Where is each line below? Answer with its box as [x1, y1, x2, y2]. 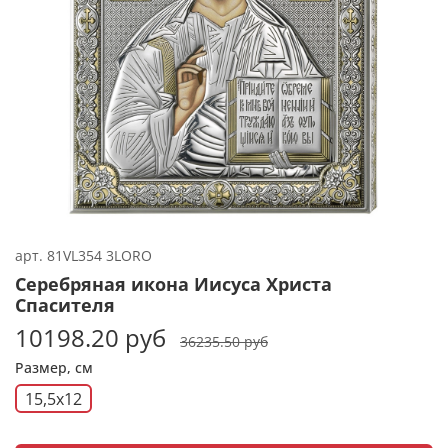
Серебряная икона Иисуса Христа [15, 271, 332, 296]
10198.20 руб [15, 320, 166, 354]
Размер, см [15, 357, 93, 377]
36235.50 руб [180, 331, 268, 351]
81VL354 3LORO [47, 245, 152, 265]
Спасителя [15, 292, 115, 317]
